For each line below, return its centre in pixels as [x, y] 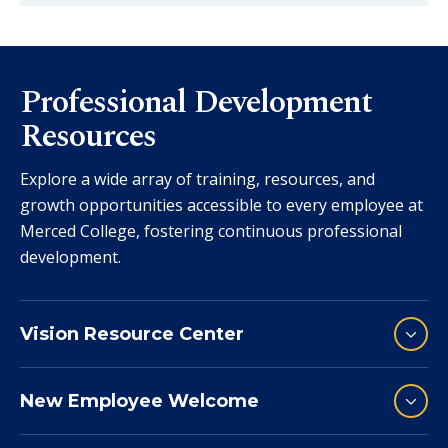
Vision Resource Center [132, 334]
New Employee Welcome [139, 401]
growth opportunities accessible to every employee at [221, 205]
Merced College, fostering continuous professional [211, 231]
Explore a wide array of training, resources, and [197, 179]
